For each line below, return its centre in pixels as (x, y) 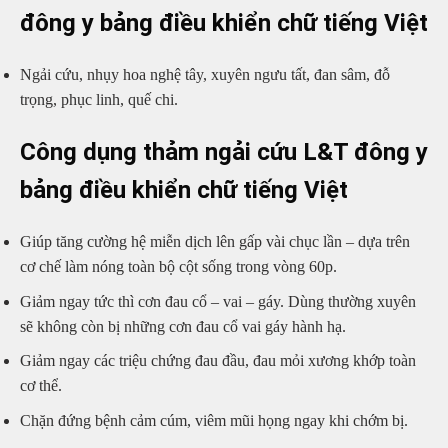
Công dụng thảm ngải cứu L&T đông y (224, 152)
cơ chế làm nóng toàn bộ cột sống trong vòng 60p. (178, 266)
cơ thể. (41, 386)
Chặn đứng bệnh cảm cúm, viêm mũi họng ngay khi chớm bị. (214, 420)
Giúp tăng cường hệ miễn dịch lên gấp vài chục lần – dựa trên (215, 241)
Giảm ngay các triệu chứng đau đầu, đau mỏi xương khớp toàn (218, 361)
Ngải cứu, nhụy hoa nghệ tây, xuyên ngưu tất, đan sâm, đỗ (205, 75)
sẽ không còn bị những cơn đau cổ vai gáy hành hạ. (183, 326)
